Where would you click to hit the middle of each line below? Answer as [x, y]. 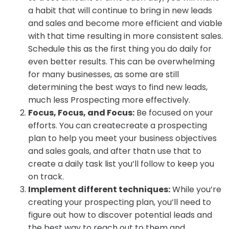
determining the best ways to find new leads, [118, 87]
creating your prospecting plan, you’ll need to [120, 202]
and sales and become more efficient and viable [125, 23]
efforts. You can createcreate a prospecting [118, 125]
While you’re [196, 189]
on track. [46, 176]
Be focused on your [174, 112]
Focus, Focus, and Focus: [81, 112]
